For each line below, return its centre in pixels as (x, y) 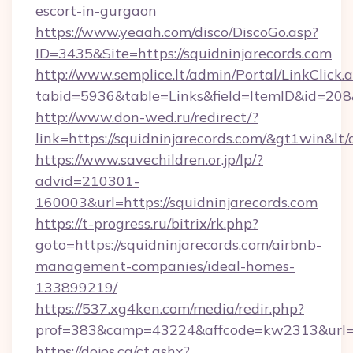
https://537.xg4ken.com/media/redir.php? (170, 308)
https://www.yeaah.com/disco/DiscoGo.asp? (177, 32)
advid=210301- (87, 181)
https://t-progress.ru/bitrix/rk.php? (147, 223)
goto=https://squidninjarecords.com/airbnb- (178, 245)
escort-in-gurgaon (96, 11)
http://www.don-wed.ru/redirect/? (147, 117)
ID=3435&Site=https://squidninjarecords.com (184, 53)
